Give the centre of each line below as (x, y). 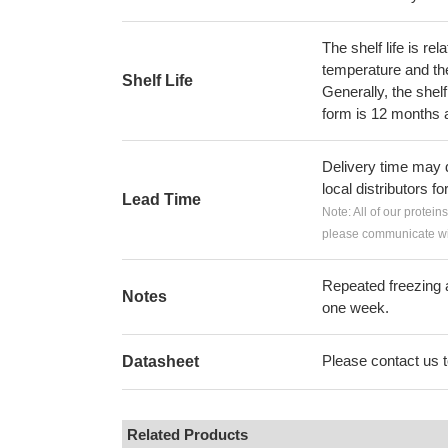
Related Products (187, 434)
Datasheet (160, 361)
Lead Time (161, 199)
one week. (355, 307)
